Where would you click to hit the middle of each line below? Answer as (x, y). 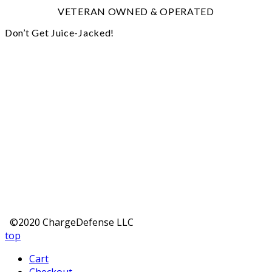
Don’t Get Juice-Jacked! (60, 32)
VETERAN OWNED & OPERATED (136, 11)
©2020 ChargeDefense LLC (69, 222)
